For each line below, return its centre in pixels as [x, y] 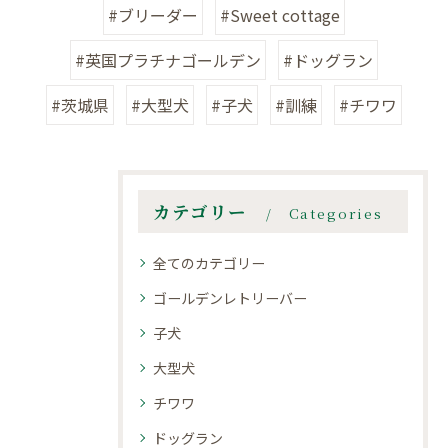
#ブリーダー [153, 15]
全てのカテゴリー [209, 263]
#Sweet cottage [280, 15]
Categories [335, 213]
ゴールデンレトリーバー [230, 298]
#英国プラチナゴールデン [168, 60]
